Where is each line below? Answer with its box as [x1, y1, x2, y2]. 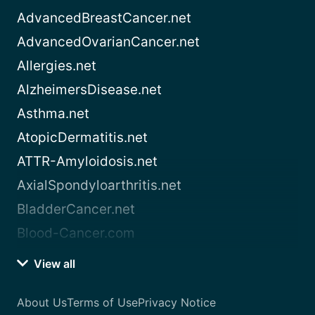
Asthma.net [17, 105, 89, 122]
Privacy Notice [138, 295, 216, 310]
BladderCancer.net [17, 201, 135, 218]
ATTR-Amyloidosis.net [17, 153, 157, 170]
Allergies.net [17, 58, 96, 75]
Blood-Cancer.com [17, 225, 135, 242]
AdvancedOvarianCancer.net [17, 34, 200, 51]
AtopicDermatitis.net [17, 129, 148, 146]
